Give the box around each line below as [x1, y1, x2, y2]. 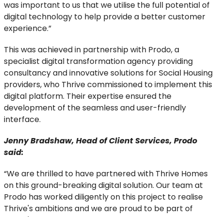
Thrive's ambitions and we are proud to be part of [4, 203, 193, 214]
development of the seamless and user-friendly [4, 102, 186, 113]
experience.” [4, 23, 51, 34]
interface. [4, 114, 41, 125]
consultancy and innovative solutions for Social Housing [4, 67, 213, 78]
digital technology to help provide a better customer [4, 11, 205, 22]
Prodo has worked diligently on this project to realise [4, 191, 203, 202]
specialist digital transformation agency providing [4, 56, 193, 67]
